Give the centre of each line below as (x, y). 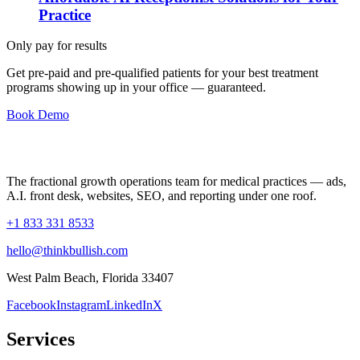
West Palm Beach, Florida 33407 (90, 278)
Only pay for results (57, 46)
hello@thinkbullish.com (67, 251)
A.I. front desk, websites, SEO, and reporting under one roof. (162, 196)
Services (41, 340)
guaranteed (235, 88)
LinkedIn (129, 305)
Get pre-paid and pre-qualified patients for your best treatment (162, 73)
